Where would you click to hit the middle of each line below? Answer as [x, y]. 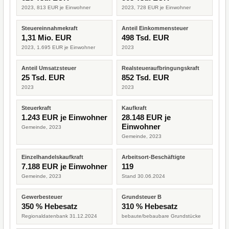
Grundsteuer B [142, 197]
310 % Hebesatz [150, 206]
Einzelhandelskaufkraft [52, 157]
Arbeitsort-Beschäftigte [153, 157]
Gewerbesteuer [42, 197]
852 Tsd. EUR [145, 77]
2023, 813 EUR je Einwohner [56, 7]
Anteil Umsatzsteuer [49, 68]
